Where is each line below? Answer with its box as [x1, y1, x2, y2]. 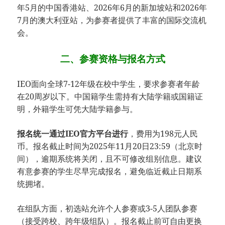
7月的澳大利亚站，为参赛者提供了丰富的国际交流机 [17, 14, 207, 26]
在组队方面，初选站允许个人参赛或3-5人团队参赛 [17, 202, 198, 214]
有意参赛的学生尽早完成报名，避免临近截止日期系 [17, 165, 202, 177]
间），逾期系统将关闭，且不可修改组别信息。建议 [17, 153, 202, 164]
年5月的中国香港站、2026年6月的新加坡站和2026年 [17, 2, 207, 13]
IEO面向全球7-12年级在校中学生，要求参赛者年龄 [17, 78, 200, 89]
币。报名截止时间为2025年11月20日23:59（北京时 [17, 140, 203, 152]
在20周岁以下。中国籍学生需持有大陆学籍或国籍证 [17, 90, 203, 102]
